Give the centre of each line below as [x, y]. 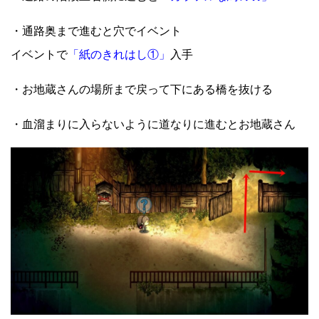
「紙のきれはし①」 [119, 55]
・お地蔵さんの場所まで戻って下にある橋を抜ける [142, 90]
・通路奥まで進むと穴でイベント [96, 31]
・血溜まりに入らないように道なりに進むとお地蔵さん [153, 125]
